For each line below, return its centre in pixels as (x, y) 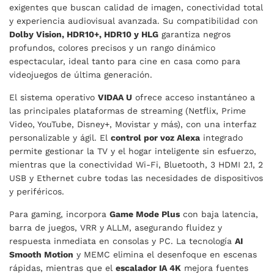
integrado (221, 138)
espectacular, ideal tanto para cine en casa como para (125, 61)
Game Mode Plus (145, 214)
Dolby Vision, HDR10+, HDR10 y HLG (84, 35)
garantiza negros (194, 35)
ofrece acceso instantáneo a (194, 98)
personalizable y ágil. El (60, 138)
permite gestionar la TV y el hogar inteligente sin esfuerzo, (133, 151)
